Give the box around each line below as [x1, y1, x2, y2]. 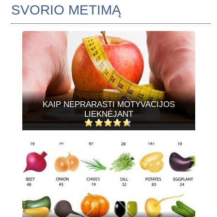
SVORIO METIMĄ [11, 2, 122, 17]
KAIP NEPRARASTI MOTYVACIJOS [42, 99, 175, 109]
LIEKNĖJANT [84, 109, 133, 119]
